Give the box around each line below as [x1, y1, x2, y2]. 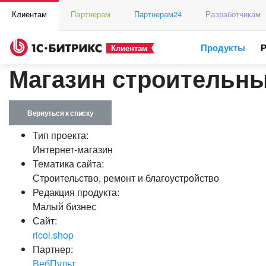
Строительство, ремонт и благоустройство [33, 171, 219, 185]
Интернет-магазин [33, 142, 113, 156]
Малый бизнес [33, 199, 96, 213]
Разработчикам [205, 8, 261, 20]
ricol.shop [33, 228, 74, 242]
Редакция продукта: [33, 185, 119, 199]
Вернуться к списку [27, 107, 94, 118]
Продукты [201, 41, 246, 54]
